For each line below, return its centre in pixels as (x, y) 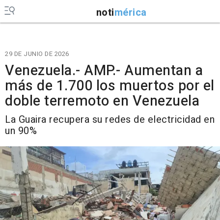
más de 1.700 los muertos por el (110, 86)
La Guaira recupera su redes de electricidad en (110, 120)
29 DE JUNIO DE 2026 (37, 54)
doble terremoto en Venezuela (102, 101)
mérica (130, 12)
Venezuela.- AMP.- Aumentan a (104, 71)
